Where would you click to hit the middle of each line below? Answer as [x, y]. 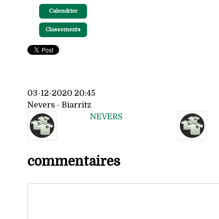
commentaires [74, 161]
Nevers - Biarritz [59, 105]
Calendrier [63, 11]
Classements [63, 29]
